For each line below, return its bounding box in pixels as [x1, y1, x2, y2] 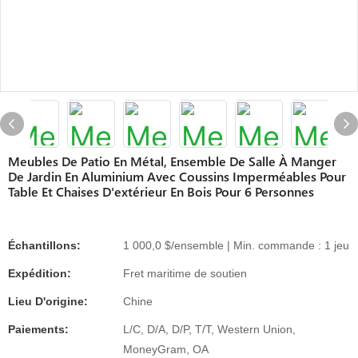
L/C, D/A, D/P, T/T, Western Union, [123, 323, 296, 336]
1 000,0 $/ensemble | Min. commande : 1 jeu [123, 239, 349, 252]
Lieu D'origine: [8, 295, 88, 308]
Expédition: [8, 267, 71, 280]
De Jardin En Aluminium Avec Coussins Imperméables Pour [8, 168, 346, 185]
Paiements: [8, 323, 69, 336]
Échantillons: [8, 239, 81, 252]
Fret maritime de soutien [123, 267, 247, 280]
